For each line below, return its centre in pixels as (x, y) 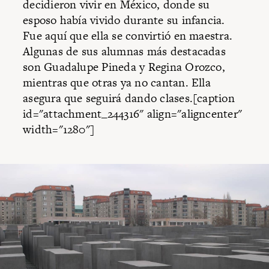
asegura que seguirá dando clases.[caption (129, 98)
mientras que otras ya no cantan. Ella (117, 83)
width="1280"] (59, 130)
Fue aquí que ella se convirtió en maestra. (128, 36)
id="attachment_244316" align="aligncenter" (133, 114)
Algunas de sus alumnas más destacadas (124, 52)
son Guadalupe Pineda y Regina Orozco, (124, 67)
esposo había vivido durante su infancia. (124, 20)
